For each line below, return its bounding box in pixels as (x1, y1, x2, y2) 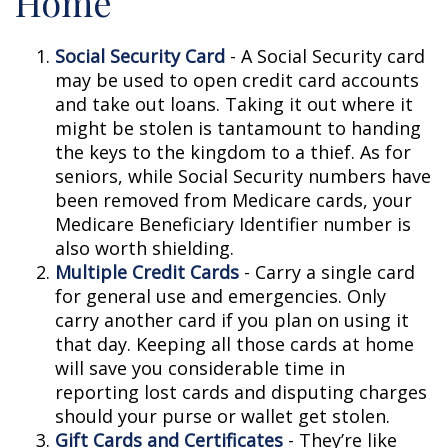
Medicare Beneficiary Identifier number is (55, 212, 411, 236)
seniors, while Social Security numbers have (55, 164, 431, 188)
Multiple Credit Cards (55, 260, 239, 284)
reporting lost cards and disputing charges (55, 380, 427, 404)
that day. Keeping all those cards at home (55, 332, 414, 356)
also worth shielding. (55, 236, 234, 260)
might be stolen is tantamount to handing (55, 116, 421, 140)
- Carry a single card (239, 260, 415, 284)
